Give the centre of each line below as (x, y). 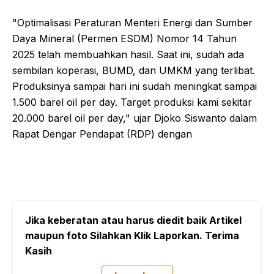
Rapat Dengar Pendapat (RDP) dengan (102, 134)
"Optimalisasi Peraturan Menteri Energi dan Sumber (132, 22)
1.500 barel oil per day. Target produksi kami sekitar (132, 102)
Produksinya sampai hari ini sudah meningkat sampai (135, 86)
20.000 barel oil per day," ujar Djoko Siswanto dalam (135, 118)
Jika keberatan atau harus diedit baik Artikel (133, 220)
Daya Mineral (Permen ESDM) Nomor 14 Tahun (124, 38)
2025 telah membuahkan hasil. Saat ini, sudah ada (128, 54)
